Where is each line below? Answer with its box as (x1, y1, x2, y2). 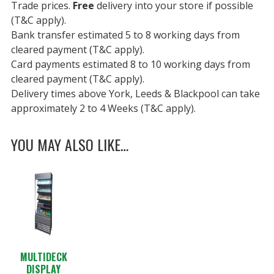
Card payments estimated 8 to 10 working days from (10, 57, 250, 72)
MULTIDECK (20, 250, 67, 265)
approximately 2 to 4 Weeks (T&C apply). (10, 102, 196, 116)
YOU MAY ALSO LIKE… (10, 133, 128, 156)
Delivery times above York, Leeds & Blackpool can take (10, 87, 260, 101)
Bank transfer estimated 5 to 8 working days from (10, 28, 240, 42)
